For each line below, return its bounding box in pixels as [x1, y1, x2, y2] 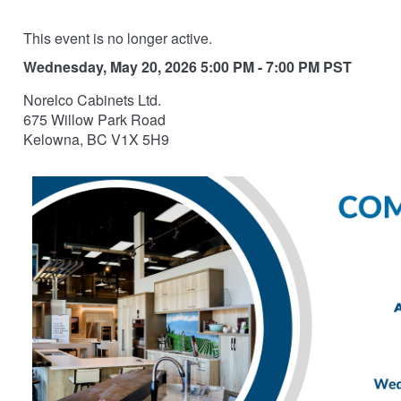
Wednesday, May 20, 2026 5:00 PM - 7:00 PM [23, 56, 320, 78]
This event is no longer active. [23, 28, 213, 49]
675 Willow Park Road [23, 109, 166, 131]
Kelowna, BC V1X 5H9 [23, 129, 170, 150]
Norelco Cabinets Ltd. [23, 90, 162, 111]
